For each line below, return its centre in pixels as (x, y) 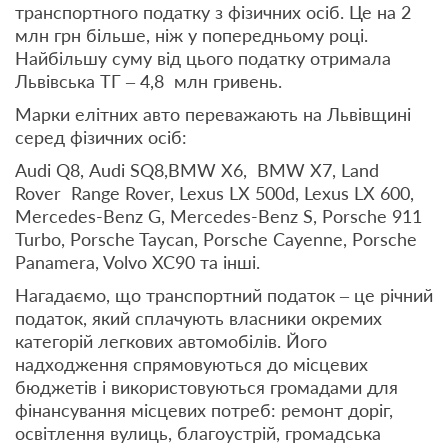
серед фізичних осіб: (101, 137)
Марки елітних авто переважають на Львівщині (213, 114)
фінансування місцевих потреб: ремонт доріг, (204, 410)
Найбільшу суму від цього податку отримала (203, 58)
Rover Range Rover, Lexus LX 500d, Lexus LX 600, (214, 193)
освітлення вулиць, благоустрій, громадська (198, 433)
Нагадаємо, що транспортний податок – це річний (224, 295)
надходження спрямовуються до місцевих (191, 364)
